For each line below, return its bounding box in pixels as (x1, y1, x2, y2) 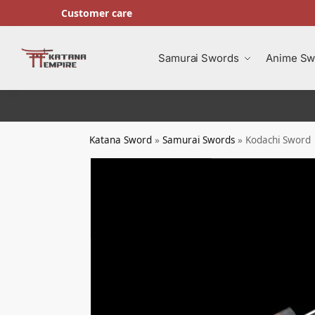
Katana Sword (89, 134, 153, 146)
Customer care (61, 6, 132, 20)
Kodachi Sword (245, 134, 311, 146)
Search (20, 10, 72, 31)
